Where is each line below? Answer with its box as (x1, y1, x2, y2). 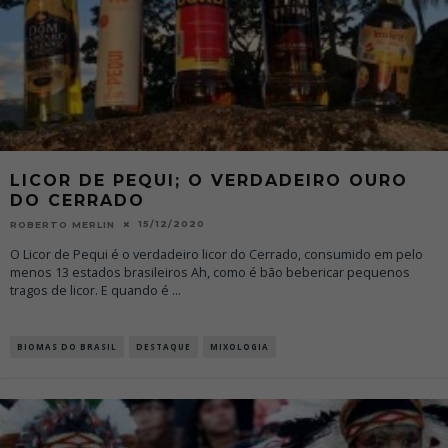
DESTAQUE (136, 341, 191, 353)
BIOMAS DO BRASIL (17, 341, 117, 353)
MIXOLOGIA (210, 341, 269, 353)
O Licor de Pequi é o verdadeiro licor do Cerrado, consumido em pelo (10, 246, 423, 264)
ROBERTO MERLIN (10, 219, 115, 231)
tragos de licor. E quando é (10, 282, 172, 300)
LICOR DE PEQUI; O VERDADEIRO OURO (10, 171, 408, 191)
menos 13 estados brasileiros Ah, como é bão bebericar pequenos (10, 264, 410, 282)
